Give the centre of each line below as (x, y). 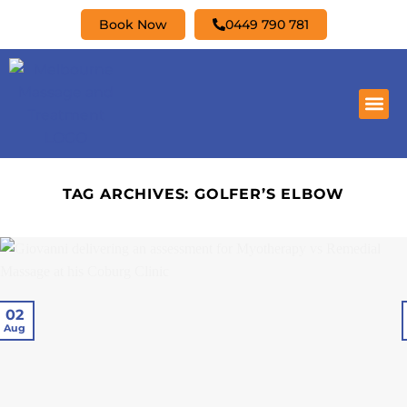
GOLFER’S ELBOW (270, 194)
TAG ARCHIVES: (128, 194)
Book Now (133, 25)
